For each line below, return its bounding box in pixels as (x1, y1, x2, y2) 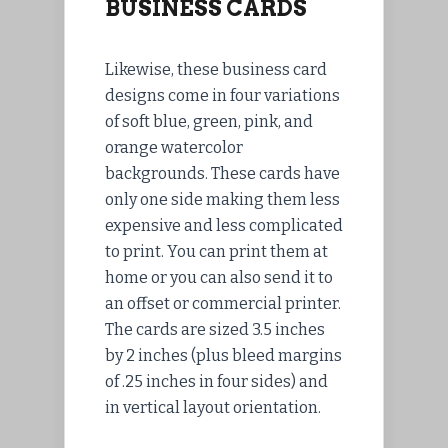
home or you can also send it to (105, 268, 333, 288)
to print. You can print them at (105, 242, 328, 262)
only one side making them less (105, 190, 340, 210)
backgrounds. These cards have (105, 164, 340, 184)
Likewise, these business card (105, 60, 327, 80)
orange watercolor (105, 138, 243, 158)
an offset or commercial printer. (105, 294, 341, 314)
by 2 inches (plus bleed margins (105, 346, 342, 366)
